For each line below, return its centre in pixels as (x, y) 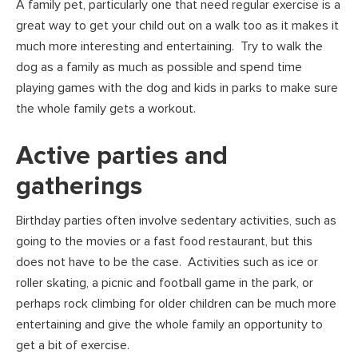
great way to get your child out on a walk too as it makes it (177, 26)
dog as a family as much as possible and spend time (159, 68)
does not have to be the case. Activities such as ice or (167, 263)
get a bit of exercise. (73, 346)
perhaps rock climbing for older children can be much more (176, 304)
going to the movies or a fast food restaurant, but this (164, 242)
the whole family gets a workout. (106, 109)
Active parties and (122, 157)
